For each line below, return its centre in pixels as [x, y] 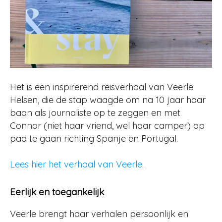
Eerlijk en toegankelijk [57, 192]
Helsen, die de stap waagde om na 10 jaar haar [108, 100]
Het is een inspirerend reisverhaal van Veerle [102, 87]
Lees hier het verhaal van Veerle [76, 164]
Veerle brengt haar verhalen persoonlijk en [99, 214]
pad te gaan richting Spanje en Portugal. [94, 139]
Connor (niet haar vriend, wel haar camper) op [107, 126]
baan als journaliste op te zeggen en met [95, 113]
